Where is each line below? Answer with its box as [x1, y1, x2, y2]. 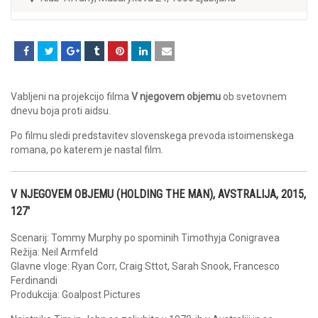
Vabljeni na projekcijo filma [11, 91, 131, 103]
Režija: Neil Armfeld [11, 246, 98, 258]
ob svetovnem [221, 91, 287, 103]
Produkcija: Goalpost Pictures [11, 289, 141, 301]
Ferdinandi [11, 275, 57, 287]
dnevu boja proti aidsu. [11, 105, 111, 117]
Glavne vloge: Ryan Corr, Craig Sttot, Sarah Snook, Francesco [11, 261, 280, 273]
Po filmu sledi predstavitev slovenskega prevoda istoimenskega [11, 130, 294, 142]
